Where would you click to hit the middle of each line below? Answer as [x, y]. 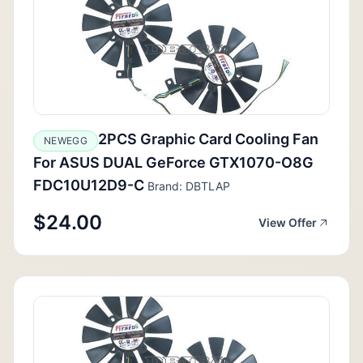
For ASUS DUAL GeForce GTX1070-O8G [173, 162]
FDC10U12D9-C [89, 185]
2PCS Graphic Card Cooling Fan [208, 139]
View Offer [288, 222]
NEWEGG [66, 140]
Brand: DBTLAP [187, 186]
